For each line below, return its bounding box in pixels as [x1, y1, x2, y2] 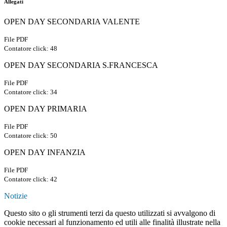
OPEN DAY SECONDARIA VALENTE [4, 17, 140, 26]
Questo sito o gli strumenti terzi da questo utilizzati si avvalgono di [4, 209, 215, 218]
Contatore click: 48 [4, 45, 57, 53]
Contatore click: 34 [4, 88, 57, 96]
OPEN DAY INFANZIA [4, 148, 86, 157]
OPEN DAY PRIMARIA [4, 104, 87, 113]
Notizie [4, 192, 27, 201]
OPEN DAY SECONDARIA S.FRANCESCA [4, 61, 158, 70]
